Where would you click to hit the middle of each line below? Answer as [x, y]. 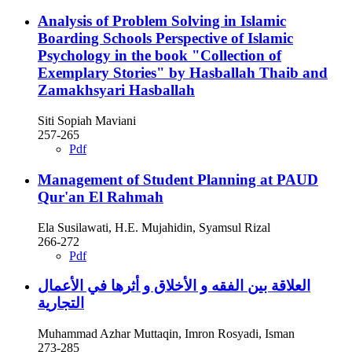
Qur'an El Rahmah [101, 196]
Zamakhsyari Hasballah [116, 90]
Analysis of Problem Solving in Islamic [162, 21]
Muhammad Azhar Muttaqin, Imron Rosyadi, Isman [166, 334]
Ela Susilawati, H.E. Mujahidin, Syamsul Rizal [154, 227]
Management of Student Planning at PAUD [178, 179]
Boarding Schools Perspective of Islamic [165, 38]
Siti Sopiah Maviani [87, 121]
